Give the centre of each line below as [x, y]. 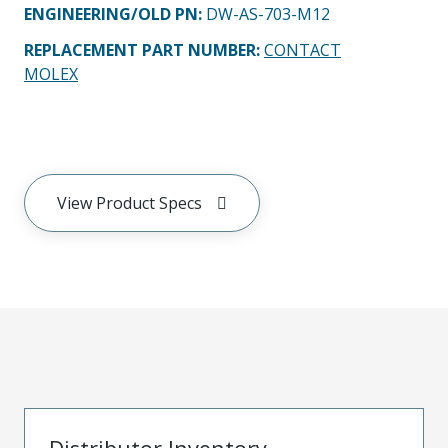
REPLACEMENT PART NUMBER [140, 49]
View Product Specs [129, 202]
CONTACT [302, 49]
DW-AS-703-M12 [268, 13]
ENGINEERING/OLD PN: [115, 13]
